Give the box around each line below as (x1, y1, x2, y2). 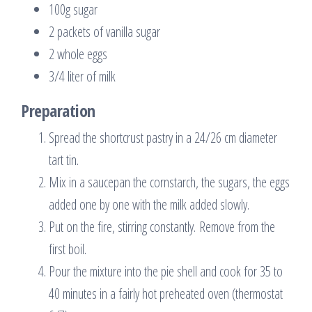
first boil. (49, 239, 86, 258)
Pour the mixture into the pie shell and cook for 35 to (49, 261, 283, 281)
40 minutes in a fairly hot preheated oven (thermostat (49, 283, 283, 303)
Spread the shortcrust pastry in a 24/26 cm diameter (49, 127, 277, 147)
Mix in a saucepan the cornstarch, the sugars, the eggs (49, 172, 290, 192)
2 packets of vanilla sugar (49, 22, 160, 41)
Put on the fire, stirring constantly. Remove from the (49, 217, 275, 236)
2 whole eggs (49, 44, 107, 63)
